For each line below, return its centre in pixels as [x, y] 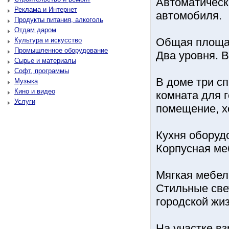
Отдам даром [35, 30]
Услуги [25, 101]
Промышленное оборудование [61, 50]
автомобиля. [189, 16]
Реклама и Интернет [46, 9]
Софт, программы [42, 71]
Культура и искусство [48, 40]
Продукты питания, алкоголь [59, 20]
